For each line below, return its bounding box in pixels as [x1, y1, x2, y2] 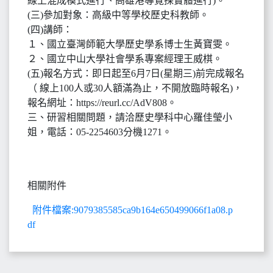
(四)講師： [27, 24, 73, 35]
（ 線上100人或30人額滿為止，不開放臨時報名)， [27, 83, 243, 93]
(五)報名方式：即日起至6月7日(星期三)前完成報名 [27, 68, 244, 79]
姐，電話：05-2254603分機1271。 [27, 127, 172, 137]
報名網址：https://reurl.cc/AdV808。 [27, 97, 177, 108]
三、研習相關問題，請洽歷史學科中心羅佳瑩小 [27, 112, 232, 122]
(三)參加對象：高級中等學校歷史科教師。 [27, 10, 209, 20]
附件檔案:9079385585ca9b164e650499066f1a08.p [32, 205, 233, 215]
